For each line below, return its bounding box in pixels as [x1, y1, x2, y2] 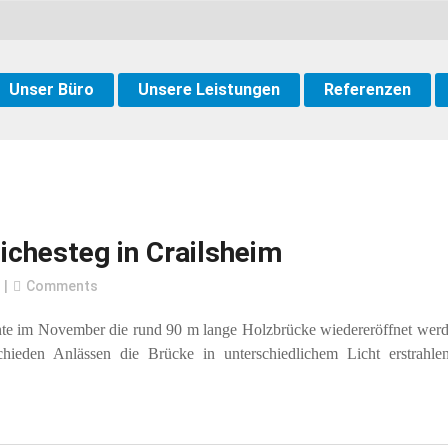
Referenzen [324, 80, 411, 99]
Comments [26, 278, 98, 294]
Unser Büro [9, 80, 94, 99]
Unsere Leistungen [138, 80, 280, 99]
